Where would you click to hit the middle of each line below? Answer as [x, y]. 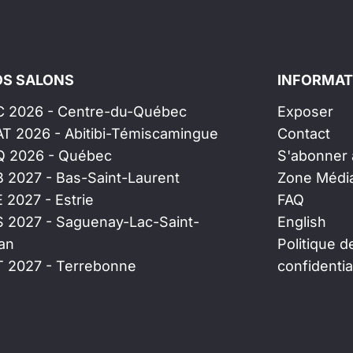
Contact [304, 134]
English [302, 222]
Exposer [305, 111]
